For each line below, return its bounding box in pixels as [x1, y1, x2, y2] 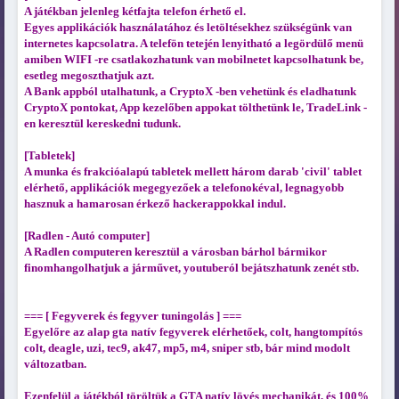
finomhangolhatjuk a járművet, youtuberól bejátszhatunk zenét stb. [23, 261, 359, 275]
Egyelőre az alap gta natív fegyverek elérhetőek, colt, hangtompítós [23, 325, 362, 339]
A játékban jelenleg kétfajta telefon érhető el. [23, 4, 246, 19]
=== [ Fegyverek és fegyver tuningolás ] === [23, 309, 241, 323]
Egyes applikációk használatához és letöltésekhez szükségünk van [23, 20, 352, 35]
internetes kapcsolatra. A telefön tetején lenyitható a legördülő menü [23, 37, 363, 51]
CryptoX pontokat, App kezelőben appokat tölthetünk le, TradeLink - [23, 101, 367, 115]
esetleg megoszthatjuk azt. [23, 69, 154, 83]
